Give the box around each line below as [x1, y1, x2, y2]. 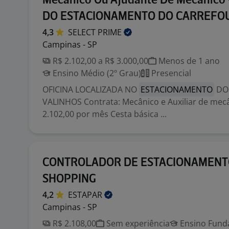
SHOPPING [42, 173, 96, 185]
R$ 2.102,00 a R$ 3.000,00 [51, 55, 148, 66]
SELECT [68, 27, 98, 38]
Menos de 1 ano [156, 55, 220, 66]
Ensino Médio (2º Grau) [51, 67, 141, 79]
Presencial [149, 67, 191, 79]
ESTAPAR [68, 189, 104, 200]
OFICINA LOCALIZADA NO [42, 84, 139, 95]
